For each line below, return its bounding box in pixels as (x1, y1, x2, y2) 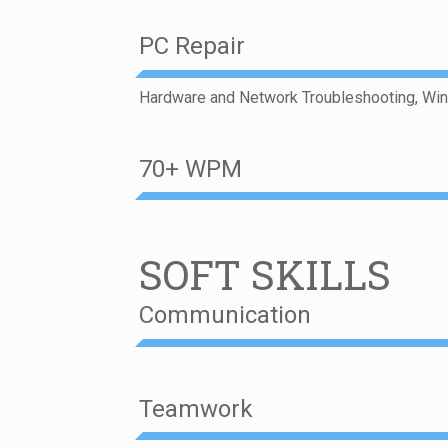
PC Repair (139, 32, 246, 61)
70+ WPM (139, 154, 243, 183)
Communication (139, 301, 312, 330)
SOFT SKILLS (139, 248, 392, 302)
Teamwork (139, 394, 254, 423)
